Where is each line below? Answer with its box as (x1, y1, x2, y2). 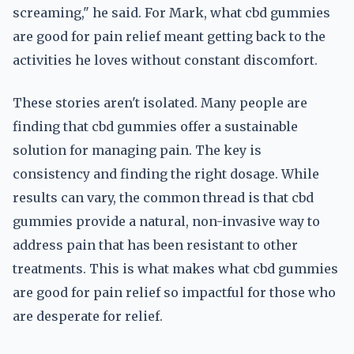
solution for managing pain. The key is (13, 142, 262, 158)
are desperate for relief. (13, 308, 163, 324)
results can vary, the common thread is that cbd (13, 190, 314, 205)
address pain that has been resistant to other (13, 237, 298, 253)
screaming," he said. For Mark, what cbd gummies (13, 5, 330, 21)
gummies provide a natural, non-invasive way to (13, 213, 320, 229)
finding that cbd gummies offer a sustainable (13, 119, 298, 134)
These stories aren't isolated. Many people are (13, 95, 307, 111)
